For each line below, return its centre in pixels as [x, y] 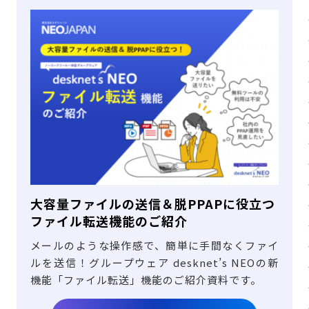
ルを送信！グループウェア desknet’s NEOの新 [154, 262]
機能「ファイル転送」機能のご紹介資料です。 [146, 279]
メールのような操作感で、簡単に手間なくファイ [154, 245]
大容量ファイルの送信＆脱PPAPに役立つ [153, 203]
